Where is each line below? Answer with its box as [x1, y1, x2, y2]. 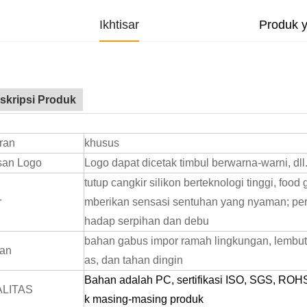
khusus [84, 136, 119, 149]
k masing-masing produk [84, 293, 204, 305]
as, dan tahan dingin [84, 254, 183, 266]
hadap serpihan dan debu [84, 214, 209, 227]
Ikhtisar [99, 17, 139, 32]
